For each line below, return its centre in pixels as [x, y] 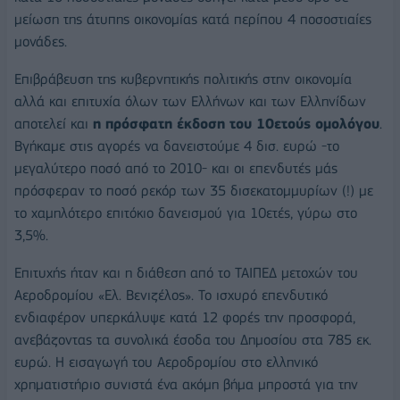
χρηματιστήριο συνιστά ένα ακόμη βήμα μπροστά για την [186, 385]
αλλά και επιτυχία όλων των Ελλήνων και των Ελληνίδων [190, 102]
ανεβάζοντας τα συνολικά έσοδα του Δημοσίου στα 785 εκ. [193, 340]
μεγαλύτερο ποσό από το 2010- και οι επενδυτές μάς [176, 169]
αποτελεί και [54, 124]
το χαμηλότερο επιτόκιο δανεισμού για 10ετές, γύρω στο [186, 213]
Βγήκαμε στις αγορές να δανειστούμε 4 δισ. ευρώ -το [177, 146]
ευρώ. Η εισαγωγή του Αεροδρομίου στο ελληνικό [166, 362]
